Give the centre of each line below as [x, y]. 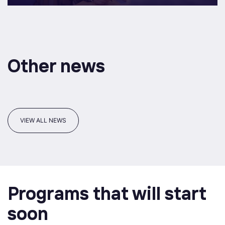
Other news [56, 66]
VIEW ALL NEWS [43, 121]
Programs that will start [107, 193]
